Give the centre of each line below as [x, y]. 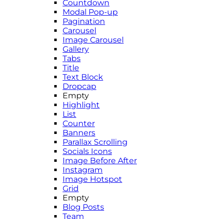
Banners [79, 132]
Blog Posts [83, 207]
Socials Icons [87, 151]
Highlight [81, 105]
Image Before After [100, 160]
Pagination [84, 21]
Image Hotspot [92, 179]
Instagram [83, 170]
